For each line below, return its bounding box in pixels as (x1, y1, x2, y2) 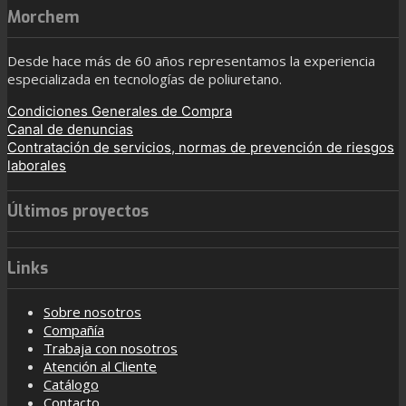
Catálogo (43, 375, 99, 394)
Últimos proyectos (7, 199, 149, 222)
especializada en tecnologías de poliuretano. (7, 69, 282, 88)
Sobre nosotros (43, 303, 141, 322)
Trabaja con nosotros (43, 339, 178, 358)
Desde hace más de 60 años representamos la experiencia (7, 51, 375, 70)
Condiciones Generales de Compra (7, 101, 232, 120)
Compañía (43, 321, 104, 340)
